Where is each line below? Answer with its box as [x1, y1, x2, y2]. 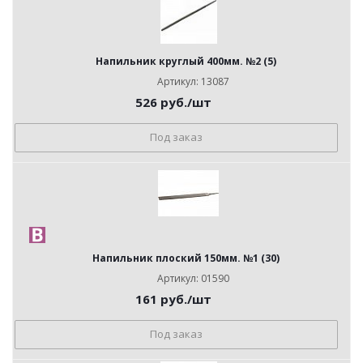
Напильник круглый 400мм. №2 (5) [95, 54, 276, 68]
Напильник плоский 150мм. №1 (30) [92, 251, 280, 265]
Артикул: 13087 [157, 75, 229, 88]
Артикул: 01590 [157, 271, 229, 285]
